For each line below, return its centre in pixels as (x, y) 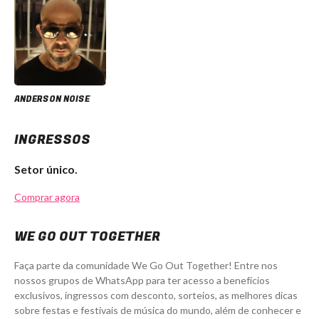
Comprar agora (47, 197)
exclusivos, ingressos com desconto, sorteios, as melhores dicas (156, 296)
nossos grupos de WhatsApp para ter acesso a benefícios (142, 281)
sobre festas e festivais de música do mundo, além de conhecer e (158, 310)
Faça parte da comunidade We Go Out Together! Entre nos (146, 266)
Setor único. (46, 169)
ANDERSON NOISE (52, 99)
